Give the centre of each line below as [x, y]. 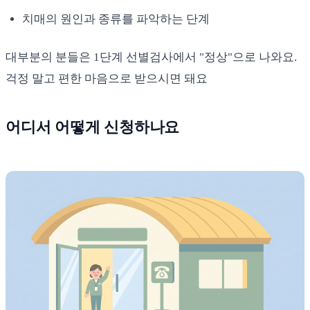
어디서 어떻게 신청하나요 [93, 127]
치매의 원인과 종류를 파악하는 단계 [116, 19]
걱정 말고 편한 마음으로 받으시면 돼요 [107, 79]
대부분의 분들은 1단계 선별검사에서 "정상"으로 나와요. [151, 57]
